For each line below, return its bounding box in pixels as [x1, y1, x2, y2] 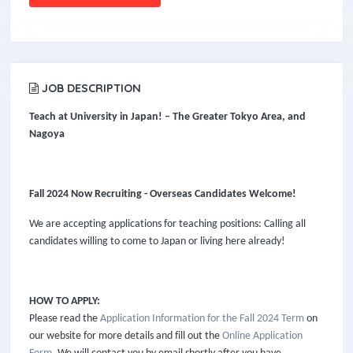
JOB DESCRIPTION [39, 81, 141, 95]
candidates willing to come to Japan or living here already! [29, 236, 285, 247]
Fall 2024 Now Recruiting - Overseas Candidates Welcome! [29, 188, 296, 200]
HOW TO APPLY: [29, 295, 100, 307]
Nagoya [29, 128, 65, 140]
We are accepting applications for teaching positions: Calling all [29, 218, 306, 230]
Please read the [29, 313, 100, 325]
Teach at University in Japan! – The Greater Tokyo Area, [29, 111, 288, 123]
